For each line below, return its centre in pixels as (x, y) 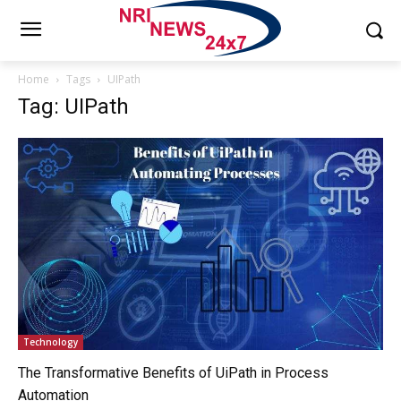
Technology (51, 341)
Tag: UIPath (73, 106)
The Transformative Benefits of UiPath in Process (173, 372)
